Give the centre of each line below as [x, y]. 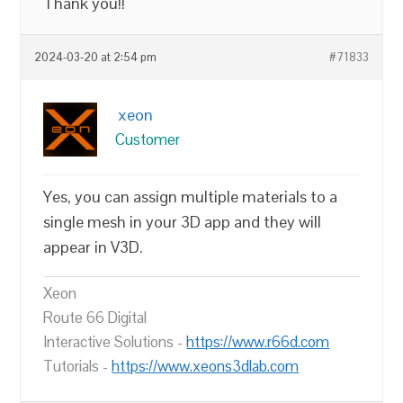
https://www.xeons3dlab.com [206, 366]
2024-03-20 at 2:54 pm [96, 58]
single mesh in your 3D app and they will [183, 222]
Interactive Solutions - [115, 342]
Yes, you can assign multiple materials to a [191, 197]
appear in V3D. [94, 247]
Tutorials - [78, 366]
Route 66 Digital [95, 318]
